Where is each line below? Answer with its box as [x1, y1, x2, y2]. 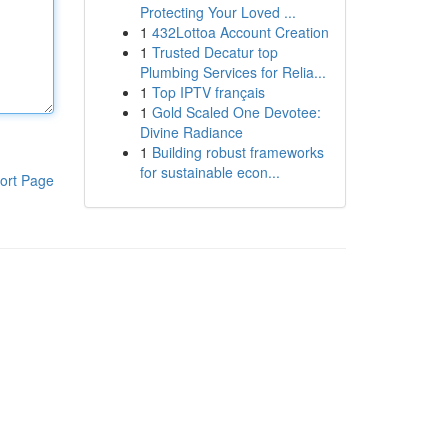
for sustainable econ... [139, 162, 280, 182]
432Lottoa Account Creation [151, 22, 329, 42]
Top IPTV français [151, 82, 265, 102]
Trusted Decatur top [151, 42, 278, 62]
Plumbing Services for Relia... [139, 62, 326, 82]
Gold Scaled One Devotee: [151, 102, 321, 122]
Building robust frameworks [151, 142, 324, 162]
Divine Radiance [139, 122, 243, 142]
